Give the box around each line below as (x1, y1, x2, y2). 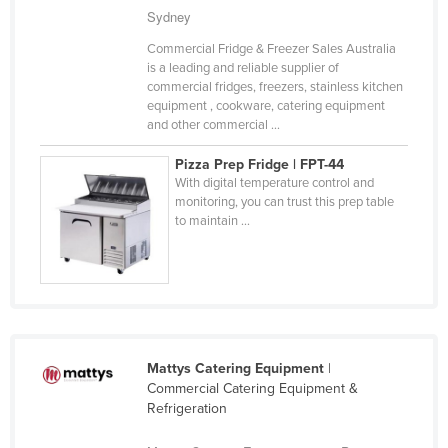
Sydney (146, 6, 191, 26)
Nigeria (62, 12, 107, 30)
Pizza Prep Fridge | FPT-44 (175, 155, 345, 173)
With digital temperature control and (175, 174, 375, 191)
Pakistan (62, 108, 116, 126)
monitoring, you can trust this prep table (175, 193, 395, 210)
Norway (62, 44, 111, 62)
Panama (62, 172, 115, 190)
